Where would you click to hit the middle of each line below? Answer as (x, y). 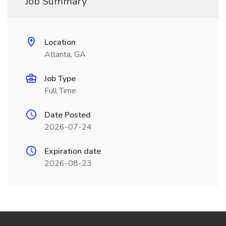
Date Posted (68, 115)
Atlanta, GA (65, 54)
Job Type (60, 79)
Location (60, 42)
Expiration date (73, 151)
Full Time (60, 91)
